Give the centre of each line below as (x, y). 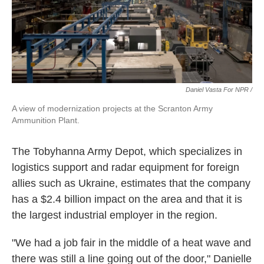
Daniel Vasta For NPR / (219, 90)
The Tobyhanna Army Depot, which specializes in (127, 151)
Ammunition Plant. (46, 120)
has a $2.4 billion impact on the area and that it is (127, 199)
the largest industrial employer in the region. (115, 215)
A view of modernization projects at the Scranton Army (112, 108)
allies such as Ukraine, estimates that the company (131, 183)
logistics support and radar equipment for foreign (126, 167)
